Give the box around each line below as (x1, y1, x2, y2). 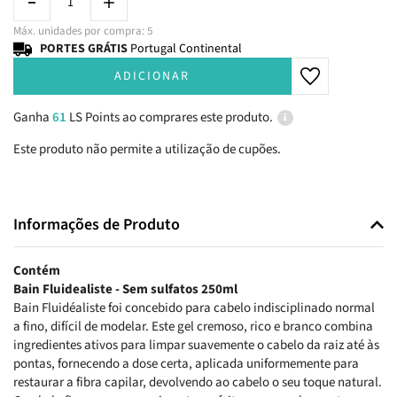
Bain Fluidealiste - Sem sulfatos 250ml (13, 280, 237, 300)
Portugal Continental (130, 40, 242, 58)
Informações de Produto (13, 214, 180, 237)
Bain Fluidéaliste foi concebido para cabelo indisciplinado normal (13, 299, 375, 318)
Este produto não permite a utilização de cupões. (13, 140, 281, 160)
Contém (13, 261, 60, 281)
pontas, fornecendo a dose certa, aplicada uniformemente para (13, 354, 359, 374)
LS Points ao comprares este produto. (69, 108, 273, 128)
